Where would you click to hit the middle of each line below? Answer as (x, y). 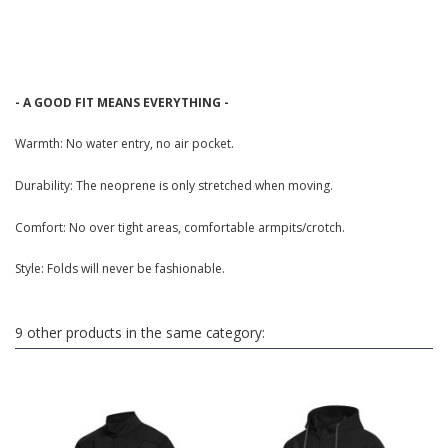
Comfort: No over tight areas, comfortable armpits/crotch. (180, 227)
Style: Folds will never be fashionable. (120, 269)
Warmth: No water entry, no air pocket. (124, 144)
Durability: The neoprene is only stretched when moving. (174, 186)
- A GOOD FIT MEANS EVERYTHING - (122, 102)
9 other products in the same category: (140, 333)
